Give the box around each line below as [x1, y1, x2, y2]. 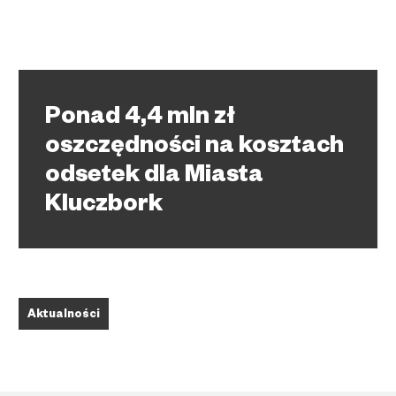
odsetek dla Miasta [45, 164, 263, 191]
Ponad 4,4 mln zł [45, 106, 235, 133]
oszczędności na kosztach [45, 135, 344, 162]
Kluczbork [45, 194, 163, 220]
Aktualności [27, 309, 100, 322]
